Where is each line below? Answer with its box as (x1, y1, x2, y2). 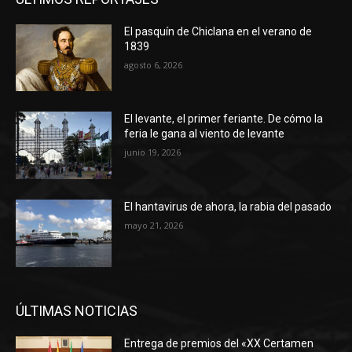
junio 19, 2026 (124, 146, 181, 159)
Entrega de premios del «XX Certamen (124, 336, 314, 350)
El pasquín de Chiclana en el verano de (124, 24, 313, 38)
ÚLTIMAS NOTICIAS (16, 302, 137, 319)
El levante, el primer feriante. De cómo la (124, 112, 324, 126)
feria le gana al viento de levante (124, 127, 285, 141)
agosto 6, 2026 (124, 58, 183, 71)
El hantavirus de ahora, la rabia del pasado (124, 200, 332, 214)
